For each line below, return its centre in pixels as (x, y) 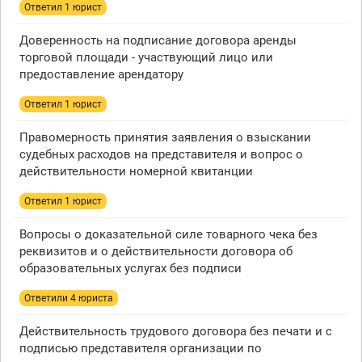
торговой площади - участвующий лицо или (146, 58)
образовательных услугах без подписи (130, 269)
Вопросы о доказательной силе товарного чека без (168, 235)
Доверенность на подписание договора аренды (158, 41)
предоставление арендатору (101, 75)
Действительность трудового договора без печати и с (176, 332)
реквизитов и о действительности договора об (156, 252)
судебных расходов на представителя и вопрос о (161, 155)
